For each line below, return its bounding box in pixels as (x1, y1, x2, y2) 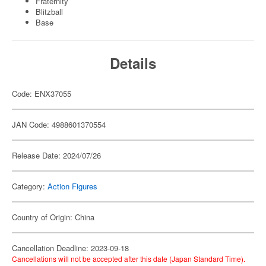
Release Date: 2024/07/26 (12, 150, 101, 161)
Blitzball (36, 6, 63, 17)
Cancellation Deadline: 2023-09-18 (12, 242, 129, 254)
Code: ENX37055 (12, 88, 71, 99)
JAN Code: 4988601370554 (12, 119, 106, 130)
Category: (12, 180, 47, 192)
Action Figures (47, 180, 97, 192)
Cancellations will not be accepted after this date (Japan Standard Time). (12, 254, 245, 264)
